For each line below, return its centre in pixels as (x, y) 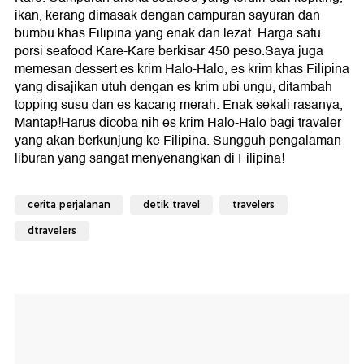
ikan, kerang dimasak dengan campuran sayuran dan (167, 15)
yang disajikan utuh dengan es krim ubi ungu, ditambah (173, 87)
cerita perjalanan (69, 204)
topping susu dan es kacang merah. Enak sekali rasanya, (179, 104)
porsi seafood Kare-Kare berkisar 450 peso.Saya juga (169, 51)
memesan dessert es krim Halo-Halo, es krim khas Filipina (182, 69)
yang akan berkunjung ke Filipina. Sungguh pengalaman (178, 140)
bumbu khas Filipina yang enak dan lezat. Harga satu (168, 33)
